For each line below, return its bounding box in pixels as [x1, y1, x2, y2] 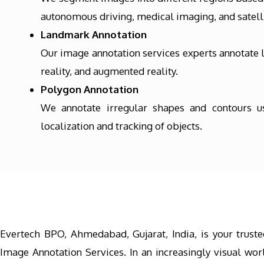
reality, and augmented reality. [41, 65, 178, 77]
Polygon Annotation [41, 83, 138, 95]
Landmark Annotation [41, 28, 147, 41]
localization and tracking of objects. [41, 120, 202, 132]
